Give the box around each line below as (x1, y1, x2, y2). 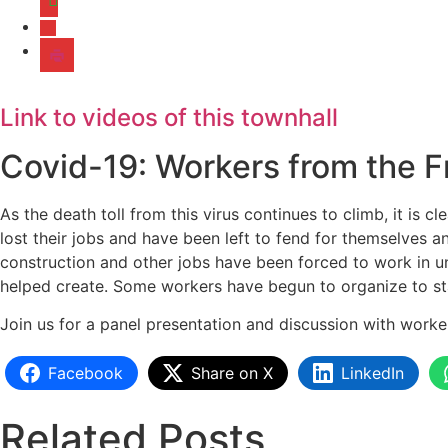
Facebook (48, 362, 123, 383)
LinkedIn (341, 362, 404, 383)
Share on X (191, 362, 273, 383)
